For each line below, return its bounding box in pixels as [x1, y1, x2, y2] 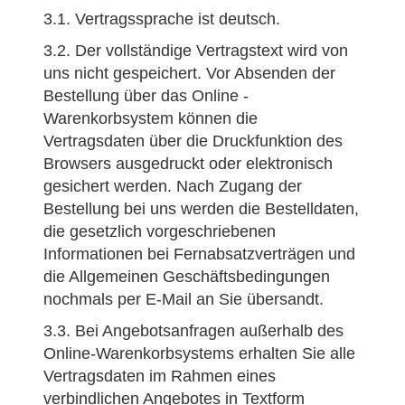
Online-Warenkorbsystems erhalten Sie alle [43, 344, 355, 363]
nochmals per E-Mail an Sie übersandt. [43, 290, 324, 308]
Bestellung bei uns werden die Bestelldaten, [43, 200, 359, 218]
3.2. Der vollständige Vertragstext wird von [43, 42, 348, 60]
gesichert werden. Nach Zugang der [43, 177, 302, 195]
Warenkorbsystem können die [43, 109, 258, 127]
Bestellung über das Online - [43, 87, 249, 105]
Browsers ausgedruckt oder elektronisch [43, 155, 333, 173]
